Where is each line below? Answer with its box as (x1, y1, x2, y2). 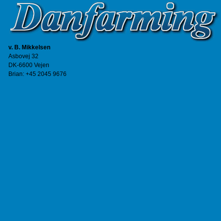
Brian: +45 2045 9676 (8, 71, 67, 77)
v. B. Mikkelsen (8, 44, 50, 51)
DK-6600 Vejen (8, 62, 49, 69)
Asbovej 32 (8, 53, 38, 60)
